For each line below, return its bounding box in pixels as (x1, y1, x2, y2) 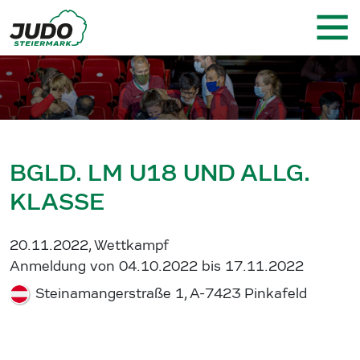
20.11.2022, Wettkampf (10, 236, 169, 254)
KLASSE (10, 186, 104, 216)
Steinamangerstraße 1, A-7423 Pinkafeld (32, 284, 307, 302)
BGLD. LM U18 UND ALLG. (10, 157, 309, 187)
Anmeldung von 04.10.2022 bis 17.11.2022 (10, 257, 304, 275)
